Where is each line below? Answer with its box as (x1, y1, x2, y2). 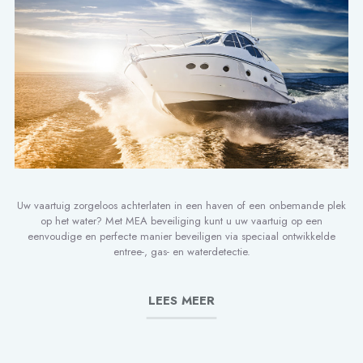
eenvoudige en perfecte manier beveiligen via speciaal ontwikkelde (28, 228, 335, 245)
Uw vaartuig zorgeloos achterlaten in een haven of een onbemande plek (17, 198, 346, 214)
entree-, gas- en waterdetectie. (113, 244, 250, 260)
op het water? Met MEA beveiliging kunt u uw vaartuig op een (41, 213, 322, 229)
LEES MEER (148, 292, 215, 310)
